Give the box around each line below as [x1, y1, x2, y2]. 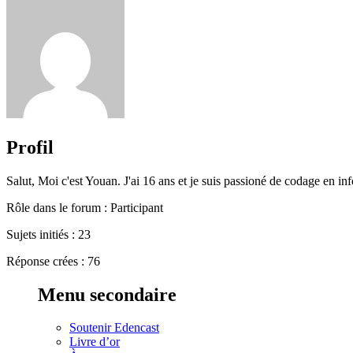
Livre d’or [69, 335, 120, 349]
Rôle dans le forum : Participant [6, 200, 163, 214]
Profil [6, 136, 54, 158]
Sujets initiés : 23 [6, 227, 91, 241]
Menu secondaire [38, 284, 176, 305]
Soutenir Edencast [69, 321, 159, 335]
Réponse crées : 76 [6, 254, 100, 268]
